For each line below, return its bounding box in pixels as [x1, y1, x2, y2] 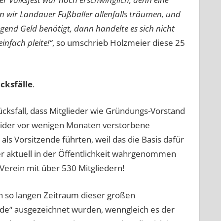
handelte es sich [95, 23, 154, 35]
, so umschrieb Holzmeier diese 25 [52, 37, 185, 49]
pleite [27, 37, 47, 49]
